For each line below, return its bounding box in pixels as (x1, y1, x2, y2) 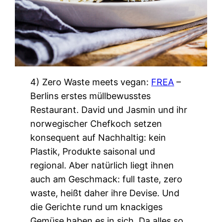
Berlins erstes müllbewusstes (30, 90, 151, 101)
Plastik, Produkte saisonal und (30, 146, 156, 157)
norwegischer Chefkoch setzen (30, 118, 163, 129)
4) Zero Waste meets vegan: (30, 76, 152, 87)
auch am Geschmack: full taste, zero (30, 173, 183, 184)
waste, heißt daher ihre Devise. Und (30, 187, 180, 198)
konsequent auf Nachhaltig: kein (30, 132, 166, 143)
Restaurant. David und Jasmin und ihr (30, 104, 188, 115)
